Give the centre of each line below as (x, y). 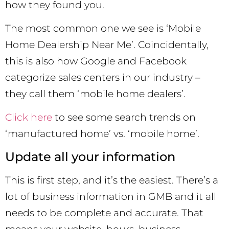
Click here (29, 118)
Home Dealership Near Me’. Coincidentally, (107, 45)
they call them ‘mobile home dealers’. (95, 94)
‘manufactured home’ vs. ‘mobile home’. (102, 134)
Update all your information (90, 156)
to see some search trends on (124, 118)
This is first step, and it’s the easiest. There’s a (112, 180)
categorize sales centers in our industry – (103, 78)
